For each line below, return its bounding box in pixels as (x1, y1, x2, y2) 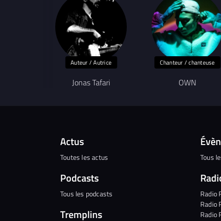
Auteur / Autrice (71, 58, 111, 67)
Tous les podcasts (60, 188, 113, 199)
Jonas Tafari (72, 76, 110, 88)
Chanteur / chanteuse (159, 58, 215, 67)
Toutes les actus (60, 151, 109, 162)
